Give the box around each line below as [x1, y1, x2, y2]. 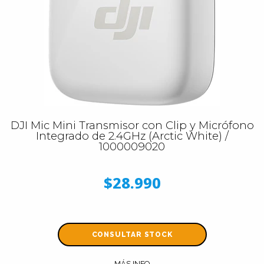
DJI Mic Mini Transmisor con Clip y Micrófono [10, 118, 254, 132]
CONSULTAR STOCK [91, 230, 173, 239]
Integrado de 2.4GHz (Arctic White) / [35, 128, 229, 143]
